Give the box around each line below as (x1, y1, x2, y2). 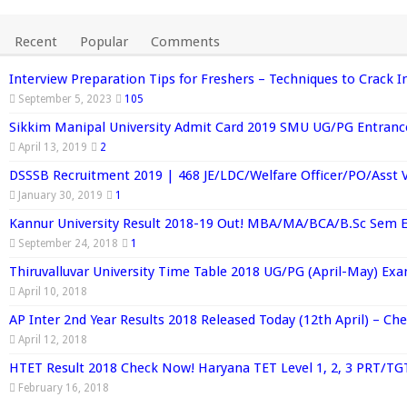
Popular (80, 33, 128, 50)
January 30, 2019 (18, 188, 103, 202)
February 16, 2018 (18, 381, 109, 394)
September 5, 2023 (18, 92, 112, 105)
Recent (15, 33, 57, 50)
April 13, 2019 (18, 140, 87, 154)
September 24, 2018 (18, 236, 118, 250)
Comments (151, 33, 220, 50)
